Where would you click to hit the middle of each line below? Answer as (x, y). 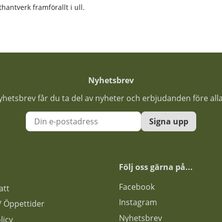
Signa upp (169, 121)
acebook (139, 187)
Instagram (138, 202)
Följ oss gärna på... (156, 167)
